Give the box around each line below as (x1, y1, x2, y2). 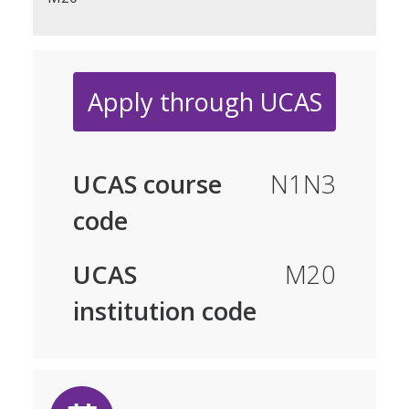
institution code (73, 293, 257, 328)
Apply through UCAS (87, 85, 322, 120)
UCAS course (73, 166, 222, 201)
